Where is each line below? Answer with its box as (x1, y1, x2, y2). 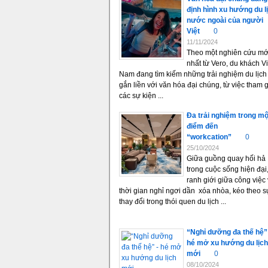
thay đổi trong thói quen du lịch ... (119, 197, 226, 206)
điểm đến (187, 122, 218, 130)
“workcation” (187, 133, 232, 141)
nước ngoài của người (187, 16, 263, 25)
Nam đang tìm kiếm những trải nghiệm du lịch (119, 70, 267, 78)
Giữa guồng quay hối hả (187, 154, 266, 163)
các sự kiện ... (119, 92, 163, 100)
